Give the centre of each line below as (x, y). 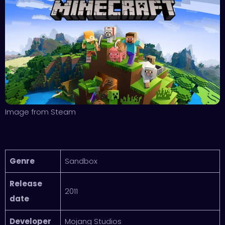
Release (26, 184)
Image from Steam (40, 112)
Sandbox (81, 161)
